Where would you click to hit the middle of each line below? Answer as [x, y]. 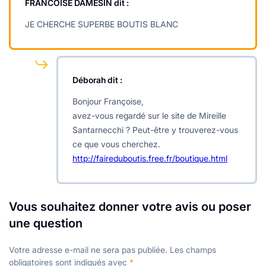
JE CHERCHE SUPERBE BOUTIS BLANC [102, 24]
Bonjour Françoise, [108, 101]
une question [46, 223]
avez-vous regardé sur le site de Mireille [149, 115]
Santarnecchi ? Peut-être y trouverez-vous [155, 129]
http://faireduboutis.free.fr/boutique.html [150, 158]
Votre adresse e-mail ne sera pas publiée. [88, 249]
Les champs [193, 249]
